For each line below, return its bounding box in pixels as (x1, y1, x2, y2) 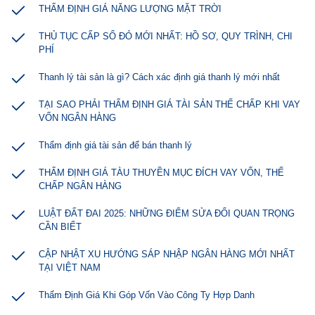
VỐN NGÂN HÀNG (39, 112, 116, 123)
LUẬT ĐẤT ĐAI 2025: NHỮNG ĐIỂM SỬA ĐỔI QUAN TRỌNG (39, 208, 295, 219)
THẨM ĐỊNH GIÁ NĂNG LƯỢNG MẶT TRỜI (39, 4, 221, 14)
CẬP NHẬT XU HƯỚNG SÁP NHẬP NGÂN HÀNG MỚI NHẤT (39, 249, 295, 259)
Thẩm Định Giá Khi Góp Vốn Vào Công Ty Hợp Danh (39, 290, 255, 300)
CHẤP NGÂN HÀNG (39, 181, 122, 191)
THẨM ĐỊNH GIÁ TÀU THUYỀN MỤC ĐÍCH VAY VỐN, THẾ (39, 167, 284, 178)
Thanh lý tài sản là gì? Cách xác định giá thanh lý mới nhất (39, 72, 280, 82)
